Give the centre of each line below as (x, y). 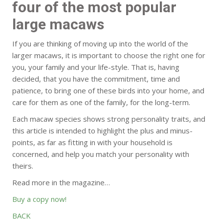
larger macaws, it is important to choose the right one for (109, 55)
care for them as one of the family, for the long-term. (101, 102)
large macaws (58, 24)
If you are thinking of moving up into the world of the (100, 44)
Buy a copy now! (39, 199)
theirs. (23, 166)
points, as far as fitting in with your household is (92, 142)
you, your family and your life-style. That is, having (96, 67)
